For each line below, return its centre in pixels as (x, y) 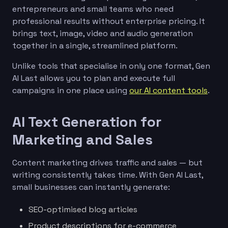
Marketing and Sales (82, 139)
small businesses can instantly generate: (91, 187)
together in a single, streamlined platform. (95, 45)
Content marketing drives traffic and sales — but (107, 162)
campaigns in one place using (71, 90)
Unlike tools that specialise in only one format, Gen (111, 66)
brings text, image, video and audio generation (103, 33)
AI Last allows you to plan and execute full (94, 78)
